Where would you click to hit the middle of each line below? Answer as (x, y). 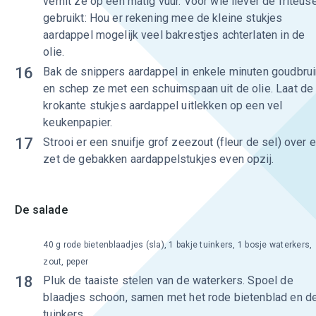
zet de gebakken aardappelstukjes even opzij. (158, 159)
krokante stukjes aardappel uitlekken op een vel (163, 105)
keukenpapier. (78, 122)
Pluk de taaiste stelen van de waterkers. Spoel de (168, 280)
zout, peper (66, 262)
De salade (41, 210)
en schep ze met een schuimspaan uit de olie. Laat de (178, 89)
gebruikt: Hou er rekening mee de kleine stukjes (163, 18)
